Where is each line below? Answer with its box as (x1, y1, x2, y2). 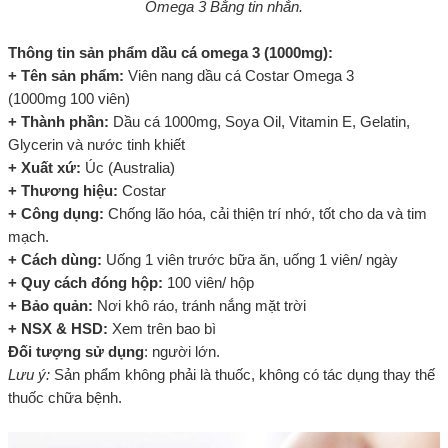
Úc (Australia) (81, 158, 175, 176)
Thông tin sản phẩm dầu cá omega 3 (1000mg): (8, 43, 333, 61)
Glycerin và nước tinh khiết (8, 135, 185, 153)
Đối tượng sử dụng (8, 342, 144, 360)
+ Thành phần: (8, 112, 109, 130)
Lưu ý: (8, 365, 50, 383)
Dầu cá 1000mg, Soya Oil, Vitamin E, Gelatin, (109, 112, 410, 130)
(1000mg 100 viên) (8, 89, 130, 107)
